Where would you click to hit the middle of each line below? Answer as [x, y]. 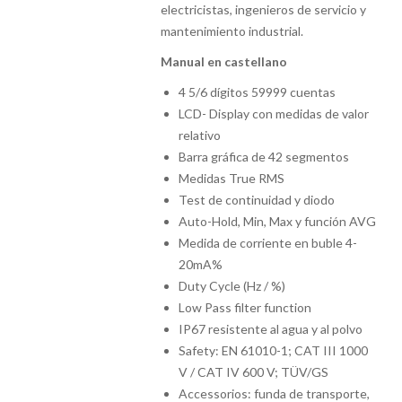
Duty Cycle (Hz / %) [232, 286]
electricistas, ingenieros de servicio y [264, 9]
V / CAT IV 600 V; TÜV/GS [254, 372]
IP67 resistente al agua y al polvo [271, 329]
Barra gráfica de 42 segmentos [264, 157]
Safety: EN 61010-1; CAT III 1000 [274, 350]
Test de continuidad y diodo [257, 200]
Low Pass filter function [245, 307]
